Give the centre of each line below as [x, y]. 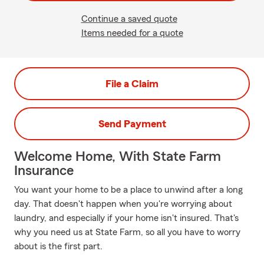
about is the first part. [58, 246]
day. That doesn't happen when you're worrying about [123, 204]
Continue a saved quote [129, 19]
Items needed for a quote [132, 33]
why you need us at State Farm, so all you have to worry [127, 232]
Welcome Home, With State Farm [118, 157]
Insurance [44, 171]
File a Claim [132, 84]
